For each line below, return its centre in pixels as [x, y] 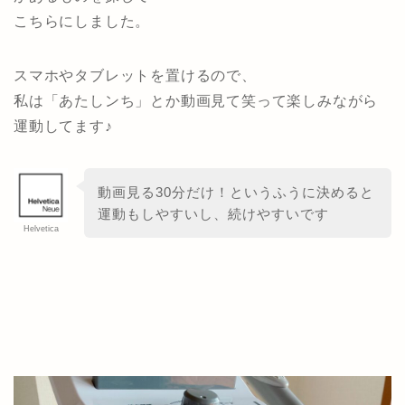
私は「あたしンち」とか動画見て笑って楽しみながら [196, 100]
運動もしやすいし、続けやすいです [213, 213]
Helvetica [41, 228]
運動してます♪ [63, 126]
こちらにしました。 [82, 21]
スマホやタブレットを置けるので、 [135, 75]
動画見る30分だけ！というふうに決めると [235, 192]
